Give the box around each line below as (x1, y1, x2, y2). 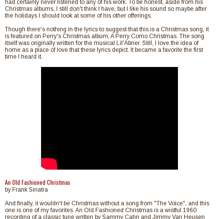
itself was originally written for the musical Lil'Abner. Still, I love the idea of (5, 40, 198, 47)
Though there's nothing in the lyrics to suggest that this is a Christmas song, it (5, 26, 209, 33)
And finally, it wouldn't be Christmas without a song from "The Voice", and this (5, 200, 209, 207)
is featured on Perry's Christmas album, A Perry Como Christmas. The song (5, 33, 204, 40)
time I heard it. (5, 53, 43, 61)
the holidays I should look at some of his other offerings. (5, 12, 152, 20)
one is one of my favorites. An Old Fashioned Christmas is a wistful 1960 (5, 207, 197, 214)
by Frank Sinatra (5, 186, 48, 194)
